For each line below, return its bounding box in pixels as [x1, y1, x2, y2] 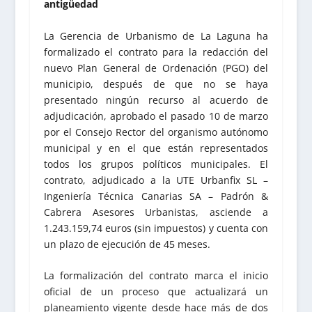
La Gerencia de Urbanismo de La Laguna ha [43, 29, 269, 42]
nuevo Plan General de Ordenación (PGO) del [43, 61, 269, 75]
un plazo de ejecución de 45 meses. [43, 237, 210, 251]
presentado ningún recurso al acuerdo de [43, 93, 269, 107]
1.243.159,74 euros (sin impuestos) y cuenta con [43, 221, 269, 235]
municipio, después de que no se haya [43, 77, 269, 91]
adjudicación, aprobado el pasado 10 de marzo [43, 109, 269, 123]
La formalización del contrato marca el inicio [43, 268, 269, 282]
